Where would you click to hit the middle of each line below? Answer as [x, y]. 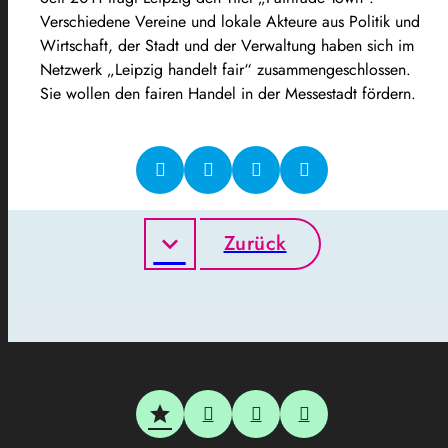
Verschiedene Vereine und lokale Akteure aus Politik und [230, 21]
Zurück [255, 243]
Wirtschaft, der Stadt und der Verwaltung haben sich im [227, 45]
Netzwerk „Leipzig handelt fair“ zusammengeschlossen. [225, 69]
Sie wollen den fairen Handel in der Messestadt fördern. [228, 93]
